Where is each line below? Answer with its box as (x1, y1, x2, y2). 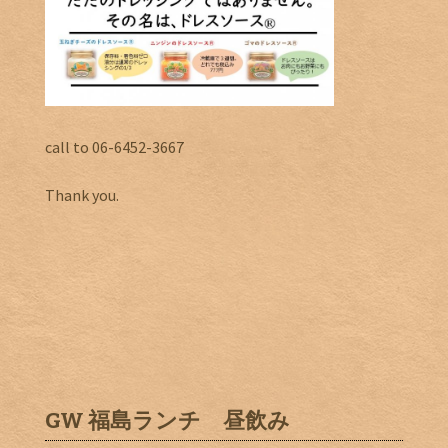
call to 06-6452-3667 (45, 136, 184, 157)
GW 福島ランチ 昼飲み (45, 406, 290, 434)
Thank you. (45, 184, 119, 205)
